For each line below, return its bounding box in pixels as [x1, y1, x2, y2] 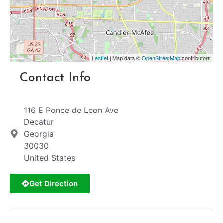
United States [23, 153, 75, 163]
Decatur [23, 117, 54, 127]
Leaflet [92, 54, 108, 62]
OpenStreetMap [142, 54, 180, 62]
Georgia [23, 129, 54, 139]
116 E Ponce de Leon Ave [23, 105, 118, 115]
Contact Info [20, 72, 91, 85]
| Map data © [108, 54, 142, 62]
